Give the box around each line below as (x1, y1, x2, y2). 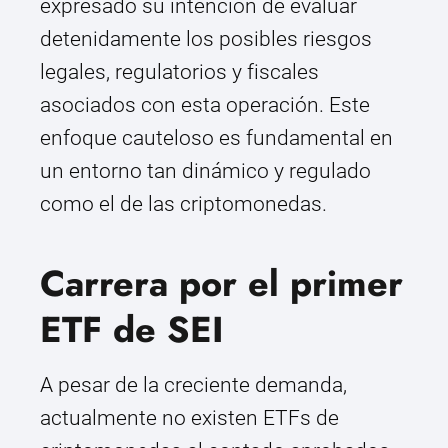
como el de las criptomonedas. (40, 192, 327, 217)
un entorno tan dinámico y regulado (40, 159, 371, 184)
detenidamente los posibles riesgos (40, 27, 372, 52)
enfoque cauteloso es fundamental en (40, 126, 393, 151)
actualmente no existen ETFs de (40, 406, 339, 431)
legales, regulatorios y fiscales (40, 60, 319, 85)
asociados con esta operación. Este (40, 93, 370, 118)
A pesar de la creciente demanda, (40, 373, 347, 398)
